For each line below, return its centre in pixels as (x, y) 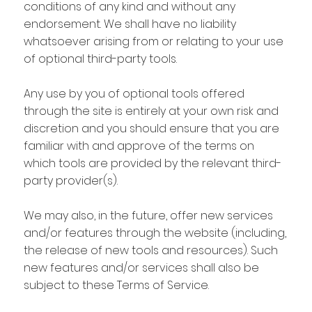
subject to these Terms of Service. (116, 285)
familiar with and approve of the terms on (139, 146)
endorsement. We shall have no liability (130, 24)
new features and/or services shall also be (141, 267)
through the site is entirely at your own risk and (151, 111)
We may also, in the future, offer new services (148, 215)
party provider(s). (70, 180)
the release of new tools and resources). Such (150, 250)
